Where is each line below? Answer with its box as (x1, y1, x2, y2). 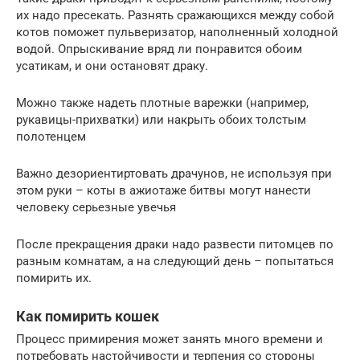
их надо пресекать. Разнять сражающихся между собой (16, 8, 334, 23)
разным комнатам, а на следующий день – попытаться (16, 254, 333, 269)
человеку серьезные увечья (16, 200, 176, 215)
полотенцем (16, 129, 86, 145)
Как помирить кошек (16, 308, 159, 325)
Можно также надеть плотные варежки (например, (16, 96, 309, 111)
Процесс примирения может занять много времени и (16, 332, 323, 347)
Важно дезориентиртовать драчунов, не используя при (16, 166, 332, 182)
